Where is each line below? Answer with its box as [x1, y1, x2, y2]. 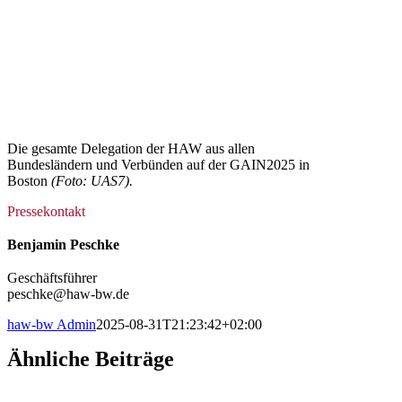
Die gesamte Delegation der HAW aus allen [7, 140, 255, 156]
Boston [7, 172, 48, 188]
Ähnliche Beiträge [7, 346, 174, 371]
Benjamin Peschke [7, 236, 119, 252]
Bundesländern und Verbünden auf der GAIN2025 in [7, 156, 310, 172]
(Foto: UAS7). [48, 172, 133, 188]
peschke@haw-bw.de [7, 285, 129, 301]
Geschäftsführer [7, 269, 97, 285]
